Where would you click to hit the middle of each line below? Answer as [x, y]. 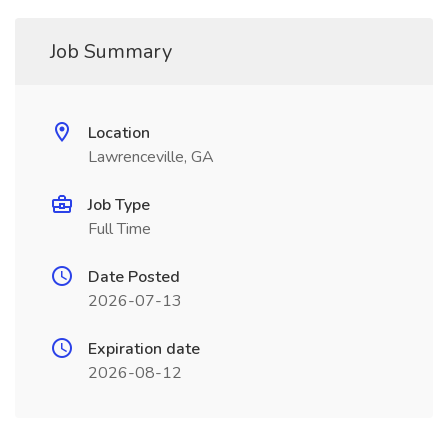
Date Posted [134, 277]
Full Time [119, 229]
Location [119, 133]
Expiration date [144, 349]
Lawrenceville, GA [151, 157]
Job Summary [111, 51]
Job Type [119, 205]
